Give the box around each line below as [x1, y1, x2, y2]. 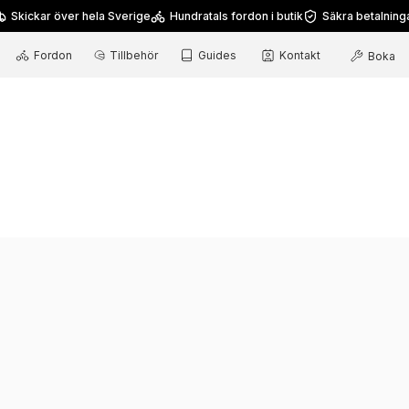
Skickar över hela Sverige [11, 9, 151, 23]
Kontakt [278, 47, 320, 62]
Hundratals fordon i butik [170, 9, 303, 23]
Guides [198, 47, 236, 62]
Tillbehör [110, 47, 158, 62]
